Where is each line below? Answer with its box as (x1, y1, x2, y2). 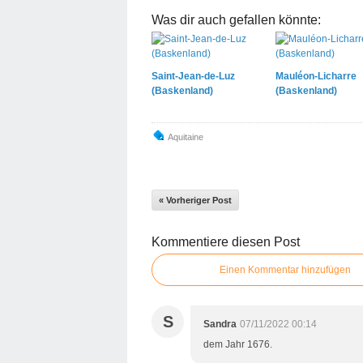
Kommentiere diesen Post (152, 234, 300, 249)
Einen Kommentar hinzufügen (220, 263, 351, 275)
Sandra (203, 318, 237, 330)
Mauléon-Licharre (275, 70, 357, 82)
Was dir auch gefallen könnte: (152, 12, 321, 27)
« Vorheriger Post (159, 194, 232, 205)
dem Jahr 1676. (203, 338, 272, 350)
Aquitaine (168, 131, 203, 142)
